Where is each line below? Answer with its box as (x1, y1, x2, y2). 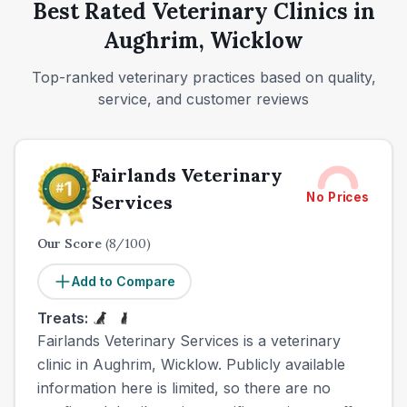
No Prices (306, 189, 370, 205)
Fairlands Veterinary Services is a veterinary (37, 332, 341, 350)
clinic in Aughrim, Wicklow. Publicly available (37, 355, 345, 373)
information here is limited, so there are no (37, 379, 331, 397)
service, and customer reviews (98, 90, 309, 108)
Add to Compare (72, 273, 175, 289)
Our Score (37, 235, 105, 252)
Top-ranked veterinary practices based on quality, (31, 68, 376, 86)
